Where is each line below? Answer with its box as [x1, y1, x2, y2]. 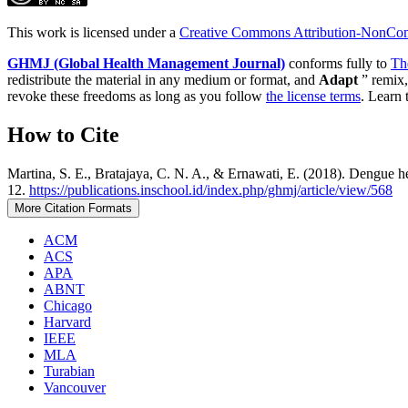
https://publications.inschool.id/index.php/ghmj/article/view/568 [29, 181, 393, 198]
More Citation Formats [15, 200, 132, 215]
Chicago [44, 297, 92, 313]
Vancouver [44, 379, 106, 395]
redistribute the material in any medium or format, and [7, 72, 319, 88]
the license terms [266, 88, 361, 105]
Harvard [44, 313, 91, 330]
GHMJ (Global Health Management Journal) [7, 56, 285, 72]
